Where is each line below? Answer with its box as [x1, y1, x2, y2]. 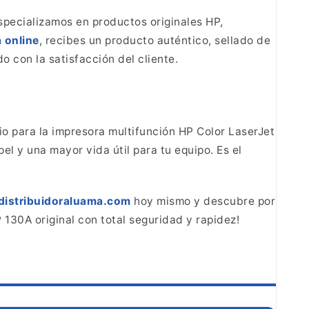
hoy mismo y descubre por [130, 194, 275, 208]
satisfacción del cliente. [46, 52, 178, 66]
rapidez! [192, 212, 239, 226]
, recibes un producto [39, 34, 154, 48]
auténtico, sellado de [154, 34, 270, 48]
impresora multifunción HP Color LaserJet [48, 124, 275, 138]
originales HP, [147, 15, 223, 29]
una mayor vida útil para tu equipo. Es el [23, 143, 242, 157]
